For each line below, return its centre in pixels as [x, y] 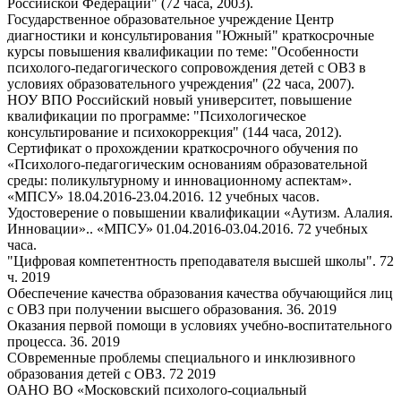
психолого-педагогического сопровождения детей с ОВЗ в [187, 68]
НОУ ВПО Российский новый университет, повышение [179, 100]
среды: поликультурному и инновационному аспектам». [179, 181]
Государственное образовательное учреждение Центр [171, 20]
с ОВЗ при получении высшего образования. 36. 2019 [172, 310]
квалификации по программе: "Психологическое [157, 116]
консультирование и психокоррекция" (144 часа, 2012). [175, 132]
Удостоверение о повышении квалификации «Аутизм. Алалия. [200, 213]
